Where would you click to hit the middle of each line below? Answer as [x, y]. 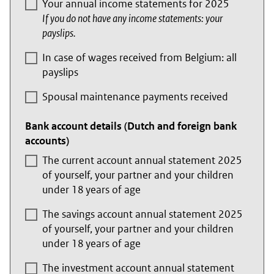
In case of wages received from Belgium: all [139, 58]
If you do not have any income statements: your [132, 19]
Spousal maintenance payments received [135, 97]
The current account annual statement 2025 [142, 161]
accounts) [47, 141]
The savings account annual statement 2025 [143, 214]
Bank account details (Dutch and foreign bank [131, 126]
